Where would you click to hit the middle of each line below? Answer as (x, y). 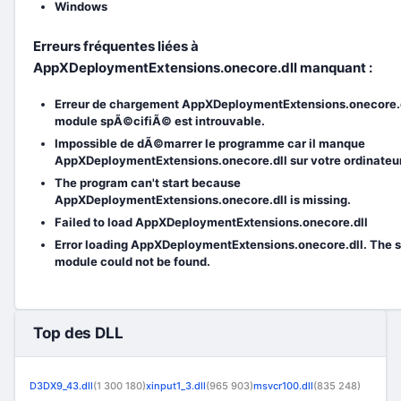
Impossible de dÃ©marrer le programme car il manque (210, 143)
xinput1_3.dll (176, 386)
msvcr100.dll (283, 386)
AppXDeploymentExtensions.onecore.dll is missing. (203, 200)
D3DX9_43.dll (61, 386)
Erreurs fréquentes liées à (116, 46)
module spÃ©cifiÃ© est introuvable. (160, 121)
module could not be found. (132, 261)
